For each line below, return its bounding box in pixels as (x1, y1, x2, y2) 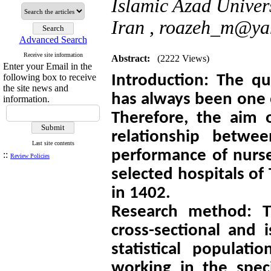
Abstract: (111, 53, 150, 64)
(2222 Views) (157, 53, 209, 64)
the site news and (3, 83, 68, 93)
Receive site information (23, 51, 83, 58)
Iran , (111, 17, 159, 38)
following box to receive (3, 72, 96, 82)
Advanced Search (19, 34, 87, 45)
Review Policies (10, 152, 50, 159)
